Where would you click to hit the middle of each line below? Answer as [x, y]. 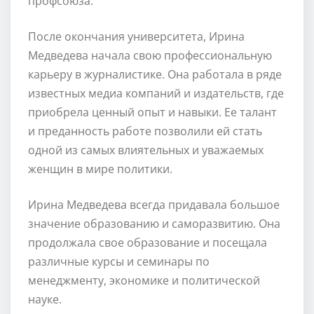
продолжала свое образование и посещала [148, 242]
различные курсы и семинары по [119, 261]
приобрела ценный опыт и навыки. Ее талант [152, 112]
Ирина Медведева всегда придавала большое [154, 204]
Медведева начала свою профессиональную [150, 55]
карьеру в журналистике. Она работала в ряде [155, 74]
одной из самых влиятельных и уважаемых [146, 150]
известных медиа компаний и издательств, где [156, 93]
